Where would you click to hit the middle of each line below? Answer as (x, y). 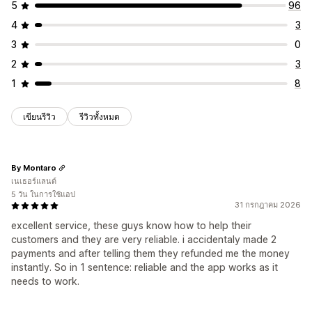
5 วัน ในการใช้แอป (43, 195)
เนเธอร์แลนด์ (34, 181)
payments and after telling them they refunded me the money (150, 253)
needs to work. (45, 281)
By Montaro (34, 167)
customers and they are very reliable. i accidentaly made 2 (144, 240)
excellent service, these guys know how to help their (131, 226)
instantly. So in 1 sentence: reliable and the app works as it (145, 267)
